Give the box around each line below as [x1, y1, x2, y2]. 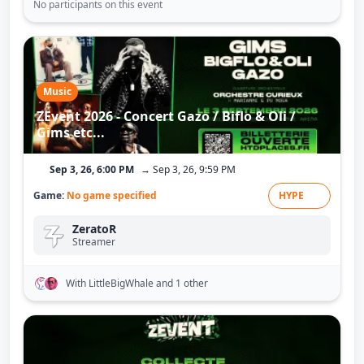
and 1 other [156, 275, 208, 290]
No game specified [67, 188, 157, 202]
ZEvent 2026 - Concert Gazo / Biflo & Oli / [37, 107, 296, 125]
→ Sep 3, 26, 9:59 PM [141, 162, 236, 176]
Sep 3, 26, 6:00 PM [50, 162, 134, 176]
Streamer [72, 235, 115, 249]
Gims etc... [37, 123, 105, 141]
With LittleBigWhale [66, 275, 156, 290]
